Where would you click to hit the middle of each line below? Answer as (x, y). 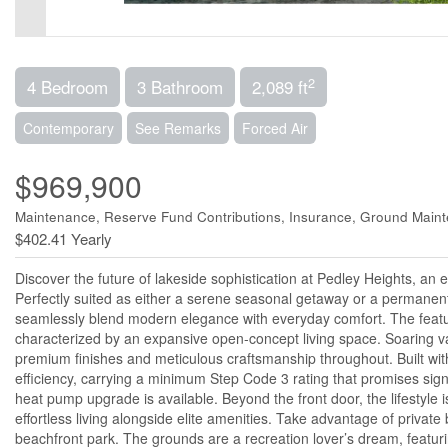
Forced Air (275, 128)
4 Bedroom (67, 87)
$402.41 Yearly (63, 239)
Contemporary (68, 128)
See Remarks (178, 128)
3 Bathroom (180, 87)
